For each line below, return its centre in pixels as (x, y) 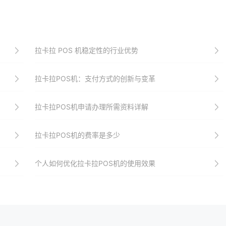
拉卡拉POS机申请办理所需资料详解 (91, 107)
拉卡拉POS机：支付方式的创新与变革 (95, 78)
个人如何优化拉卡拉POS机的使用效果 (95, 163)
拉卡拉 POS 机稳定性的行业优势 (86, 50)
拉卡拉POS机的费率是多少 (77, 135)
